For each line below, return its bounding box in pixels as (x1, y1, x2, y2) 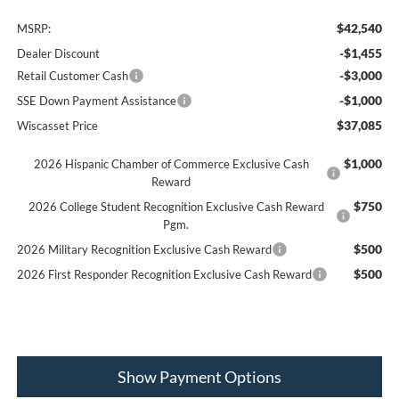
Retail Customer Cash (16, 69, 128, 84)
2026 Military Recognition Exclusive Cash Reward (16, 242, 272, 257)
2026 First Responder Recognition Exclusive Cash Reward (16, 267, 312, 282)
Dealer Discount (16, 46, 100, 61)
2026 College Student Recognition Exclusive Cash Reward (28, 199, 324, 215)
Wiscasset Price (16, 118, 98, 134)
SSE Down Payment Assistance (16, 94, 176, 109)
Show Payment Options (118, 367, 281, 387)
